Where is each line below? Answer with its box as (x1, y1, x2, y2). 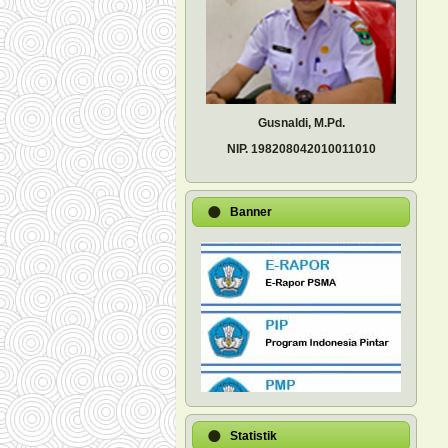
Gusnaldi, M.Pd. (257, 116, 345, 130)
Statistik (230, 429, 277, 443)
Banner (230, 205, 272, 219)
